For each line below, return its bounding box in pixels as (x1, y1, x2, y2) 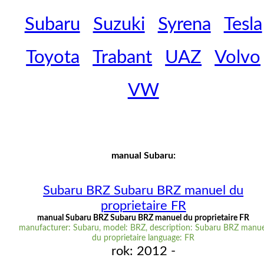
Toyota (26, 48, 80, 67)
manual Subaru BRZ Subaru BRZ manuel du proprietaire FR (37, 214, 250, 223)
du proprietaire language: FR (92, 234, 195, 243)
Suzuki (93, 15, 145, 34)
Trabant (93, 48, 153, 67)
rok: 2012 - (111, 245, 176, 258)
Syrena (157, 15, 211, 34)
